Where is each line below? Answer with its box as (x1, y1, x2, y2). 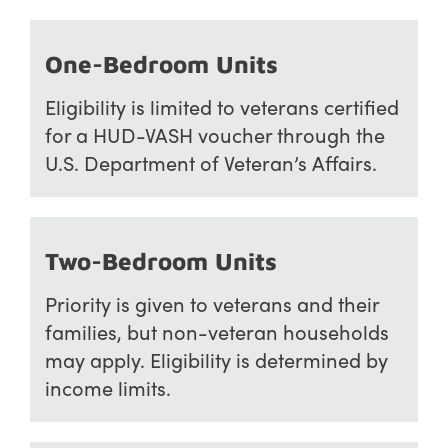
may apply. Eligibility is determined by (45, 345, 388, 373)
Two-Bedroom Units (45, 246, 277, 275)
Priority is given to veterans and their (45, 289, 379, 317)
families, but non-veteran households (45, 317, 389, 345)
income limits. (45, 373, 171, 401)
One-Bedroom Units (45, 49, 278, 78)
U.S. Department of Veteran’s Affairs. (45, 148, 377, 176)
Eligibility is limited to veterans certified (45, 92, 399, 120)
